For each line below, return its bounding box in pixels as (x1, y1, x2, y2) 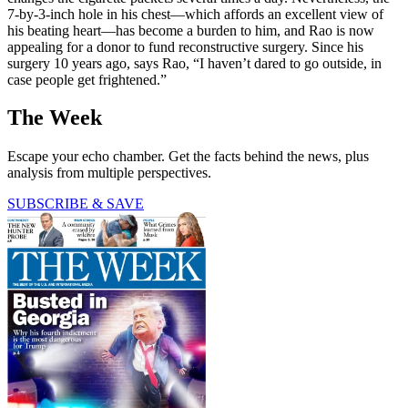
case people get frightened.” (7, 71, 167, 87)
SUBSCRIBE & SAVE (7, 196, 144, 212)
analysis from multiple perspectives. (7, 165, 211, 181)
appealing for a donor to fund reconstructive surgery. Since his (7, 38, 363, 55)
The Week (7, 106, 102, 130)
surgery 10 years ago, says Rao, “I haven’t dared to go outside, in (7, 55, 382, 71)
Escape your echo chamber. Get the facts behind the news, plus (7, 148, 369, 165)
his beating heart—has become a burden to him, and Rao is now (7, 22, 374, 38)
